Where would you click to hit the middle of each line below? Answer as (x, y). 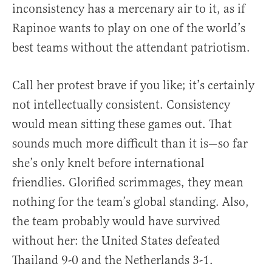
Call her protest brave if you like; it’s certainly (133, 86)
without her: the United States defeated (116, 241)
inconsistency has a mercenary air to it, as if (129, 9)
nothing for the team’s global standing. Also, (131, 202)
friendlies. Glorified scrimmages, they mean (128, 183)
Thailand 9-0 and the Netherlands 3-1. (113, 260)
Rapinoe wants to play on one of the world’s (129, 29)
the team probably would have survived (116, 222)
